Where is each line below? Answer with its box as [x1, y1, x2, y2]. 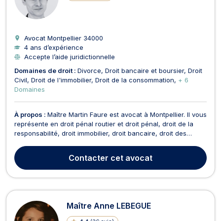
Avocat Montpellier [24, 34, 83, 42]
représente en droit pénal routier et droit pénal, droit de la [14, 119, 193, 128]
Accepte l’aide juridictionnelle [24, 52, 115, 61]
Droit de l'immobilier [31, 75, 91, 84]
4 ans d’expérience [24, 43, 83, 51]
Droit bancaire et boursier [105, 66, 184, 74]
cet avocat [109, 152, 152, 163]
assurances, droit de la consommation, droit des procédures [14, 138, 202, 147]
